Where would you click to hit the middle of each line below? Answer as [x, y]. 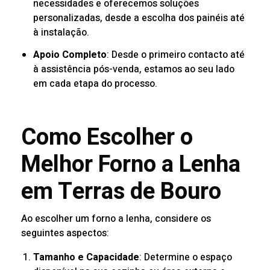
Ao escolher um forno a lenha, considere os [116, 218]
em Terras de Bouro [121, 191]
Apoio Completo [70, 55]
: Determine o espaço [186, 257]
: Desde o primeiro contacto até [176, 55]
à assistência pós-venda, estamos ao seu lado [134, 70]
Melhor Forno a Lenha [131, 164]
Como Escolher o [107, 137]
